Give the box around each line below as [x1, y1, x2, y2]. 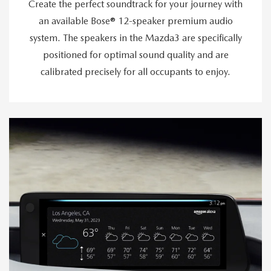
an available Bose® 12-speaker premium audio [38, 15, 233, 27]
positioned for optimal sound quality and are [42, 48, 229, 60]
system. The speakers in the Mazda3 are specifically [29, 31, 242, 44]
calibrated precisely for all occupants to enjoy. [41, 65, 230, 77]
